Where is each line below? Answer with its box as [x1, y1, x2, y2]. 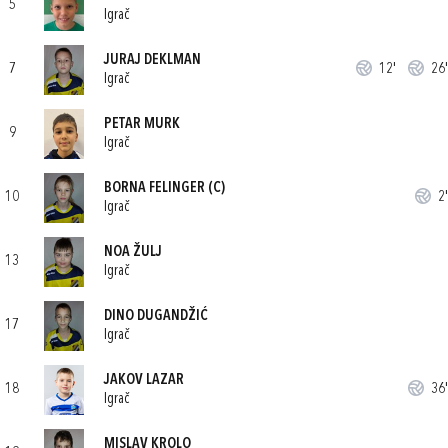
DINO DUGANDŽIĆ [104, 308, 208, 324]
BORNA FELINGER [104, 180, 205, 196]
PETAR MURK [104, 116, 180, 132]
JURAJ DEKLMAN [104, 52, 201, 68]
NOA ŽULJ [104, 244, 162, 260]
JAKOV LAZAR [104, 372, 184, 388]
